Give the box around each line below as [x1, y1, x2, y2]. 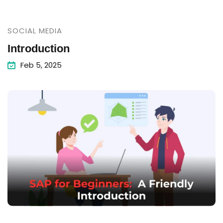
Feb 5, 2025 [20, 60, 62, 70]
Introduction [7, 42, 70, 55]
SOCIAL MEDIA [7, 25, 62, 36]
